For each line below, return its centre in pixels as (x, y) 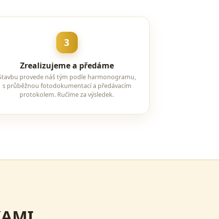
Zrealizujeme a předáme (67, 66)
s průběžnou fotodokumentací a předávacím (67, 86)
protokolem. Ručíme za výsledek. (67, 95)
